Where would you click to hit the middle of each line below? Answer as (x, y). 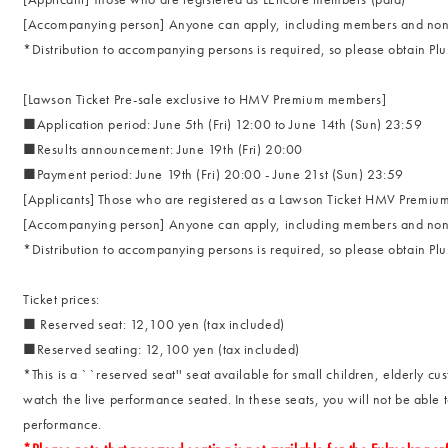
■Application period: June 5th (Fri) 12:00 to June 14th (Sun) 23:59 (223, 124)
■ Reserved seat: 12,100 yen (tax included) (154, 324)
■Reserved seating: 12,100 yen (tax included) (161, 349)
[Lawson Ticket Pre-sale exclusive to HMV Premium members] (205, 99)
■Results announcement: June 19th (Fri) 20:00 (163, 149)
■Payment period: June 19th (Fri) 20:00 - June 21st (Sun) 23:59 (213, 174)
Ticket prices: (62, 299)
